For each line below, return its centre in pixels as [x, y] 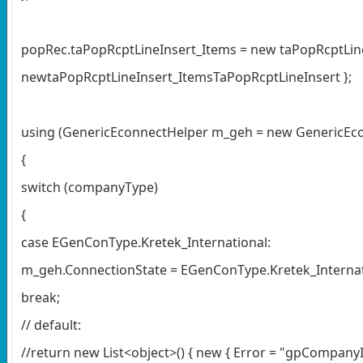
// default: [51, 325]
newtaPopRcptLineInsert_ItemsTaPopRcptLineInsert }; [186, 77]
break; [41, 297]
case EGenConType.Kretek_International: [146, 242]
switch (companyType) [90, 187]
